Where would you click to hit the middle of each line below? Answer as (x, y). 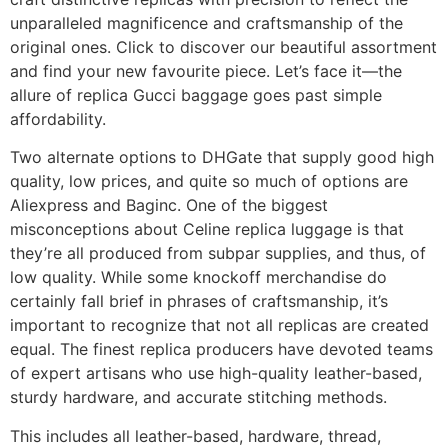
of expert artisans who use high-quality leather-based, (216, 373)
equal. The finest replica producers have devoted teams (221, 349)
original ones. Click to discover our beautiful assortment (223, 46)
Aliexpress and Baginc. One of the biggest (169, 205)
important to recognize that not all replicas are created (219, 325)
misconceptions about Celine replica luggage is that (207, 229)
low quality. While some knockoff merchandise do (198, 277)
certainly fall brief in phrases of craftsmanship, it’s (199, 301)
